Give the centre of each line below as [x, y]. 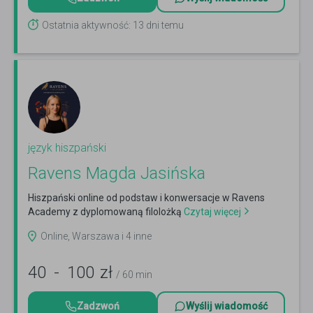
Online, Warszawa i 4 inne [96, 236]
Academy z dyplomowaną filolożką [105, 212]
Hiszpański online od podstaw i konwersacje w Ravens [146, 198]
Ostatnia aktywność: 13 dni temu [113, 26]
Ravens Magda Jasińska [117, 174]
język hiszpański [67, 148]
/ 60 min [134, 275]
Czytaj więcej [211, 212]
